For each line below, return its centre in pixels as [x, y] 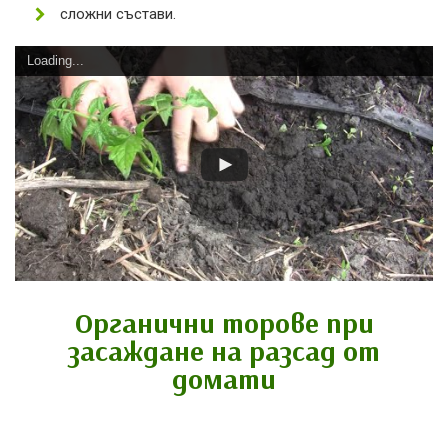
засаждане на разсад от [224, 351]
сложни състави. [118, 13]
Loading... [55, 60]
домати [224, 379]
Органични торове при [224, 323]
